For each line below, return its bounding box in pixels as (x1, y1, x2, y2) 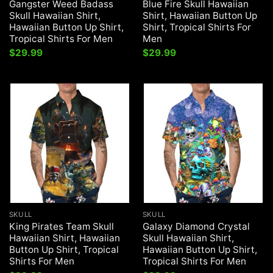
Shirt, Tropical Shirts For (142, 21, 251, 33)
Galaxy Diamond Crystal (142, 221, 250, 233)
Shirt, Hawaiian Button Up (142, 9, 257, 21)
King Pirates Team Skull (9, 221, 114, 233)
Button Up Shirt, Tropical (9, 244, 119, 256)
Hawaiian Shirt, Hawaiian (9, 232, 120, 244)
